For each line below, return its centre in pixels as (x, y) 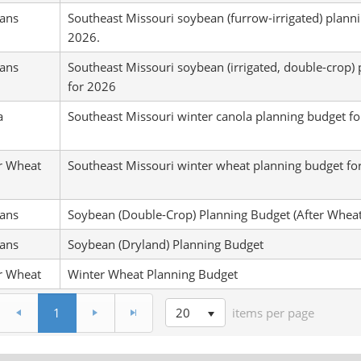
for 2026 (91, 86)
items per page (274, 313)
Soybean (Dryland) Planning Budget (165, 244)
